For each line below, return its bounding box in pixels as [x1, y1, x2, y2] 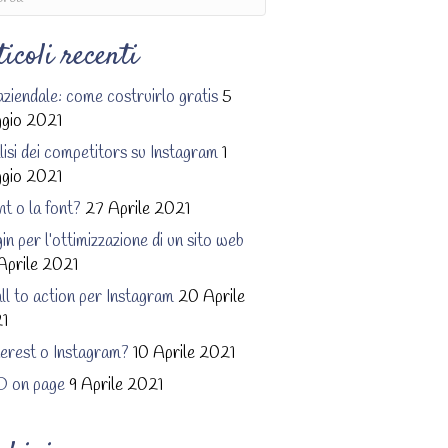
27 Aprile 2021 [85, 198, 190, 221]
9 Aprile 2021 [69, 374, 163, 397]
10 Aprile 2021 [133, 342, 235, 365]
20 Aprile [178, 286, 245, 309]
